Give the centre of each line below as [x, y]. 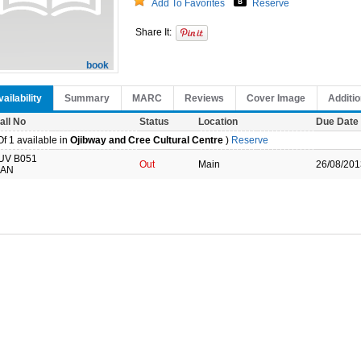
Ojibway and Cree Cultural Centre [147, 140]
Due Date [337, 122]
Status [154, 122]
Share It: [154, 32]
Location [218, 122]
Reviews [204, 98]
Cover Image [276, 98]
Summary [87, 98]
